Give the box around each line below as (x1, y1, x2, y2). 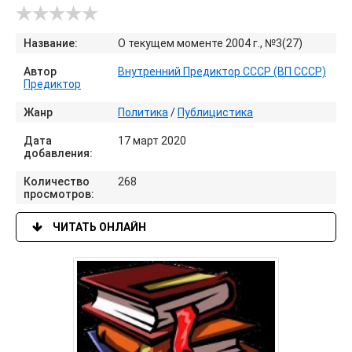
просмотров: (24, 188, 94, 200)
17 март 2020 (118, 134, 186, 147)
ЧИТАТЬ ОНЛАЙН (50, 221, 146, 233)
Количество (24, 175, 90, 188)
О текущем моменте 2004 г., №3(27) (118, 37, 302, 49)
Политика (118, 106, 168, 119)
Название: (24, 37, 78, 49)
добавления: (24, 147, 93, 159)
